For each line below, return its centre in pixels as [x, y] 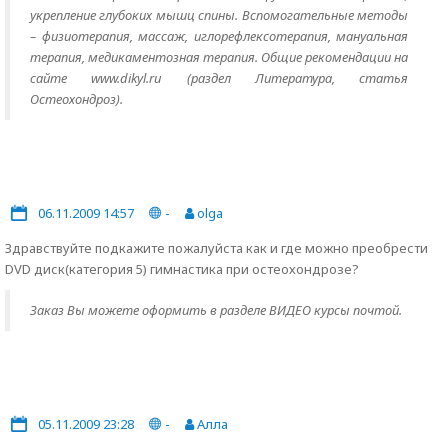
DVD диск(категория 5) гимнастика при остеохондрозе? [182, 269]
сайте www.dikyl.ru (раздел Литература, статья [219, 78]
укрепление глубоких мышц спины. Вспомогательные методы [219, 15]
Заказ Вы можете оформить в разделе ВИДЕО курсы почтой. [216, 310]
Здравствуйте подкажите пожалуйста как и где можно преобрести [216, 248]
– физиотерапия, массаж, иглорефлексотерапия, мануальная [219, 36]
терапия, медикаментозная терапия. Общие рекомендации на [219, 57]
